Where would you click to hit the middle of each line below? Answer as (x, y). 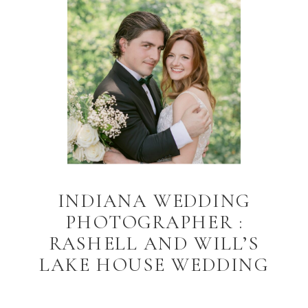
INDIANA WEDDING (154, 201)
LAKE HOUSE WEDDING (154, 265)
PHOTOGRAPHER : (154, 222)
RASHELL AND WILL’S (154, 243)
